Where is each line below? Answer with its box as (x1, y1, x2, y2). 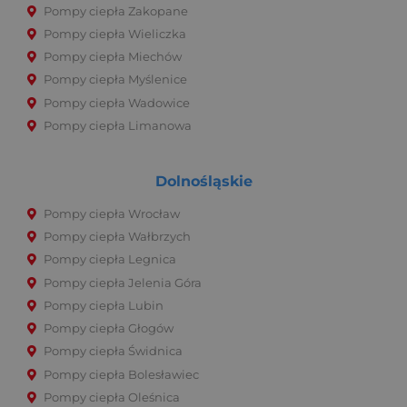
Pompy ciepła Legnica (44, 253, 176, 267)
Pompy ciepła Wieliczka (44, 26, 186, 41)
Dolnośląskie (154, 172, 253, 191)
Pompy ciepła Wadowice (44, 95, 190, 110)
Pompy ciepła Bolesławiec (44, 367, 199, 382)
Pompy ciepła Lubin (44, 298, 164, 313)
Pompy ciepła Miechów (44, 50, 182, 65)
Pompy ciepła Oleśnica (44, 390, 180, 404)
